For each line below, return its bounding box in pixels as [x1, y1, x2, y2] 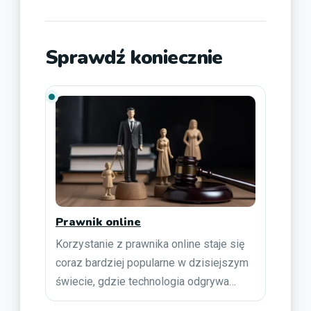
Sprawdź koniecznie [45, 44, 223, 71]
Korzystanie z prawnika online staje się [56, 237, 244, 251]
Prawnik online [56, 214, 141, 230]
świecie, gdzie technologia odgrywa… [56, 274, 236, 288]
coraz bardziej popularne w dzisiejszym [56, 255, 249, 269]
